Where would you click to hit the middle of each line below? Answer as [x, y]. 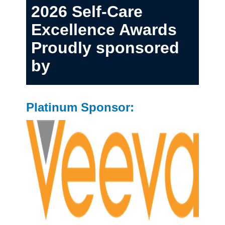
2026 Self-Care [87, 12]
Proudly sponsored [105, 48]
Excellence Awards [104, 30]
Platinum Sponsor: [80, 107]
